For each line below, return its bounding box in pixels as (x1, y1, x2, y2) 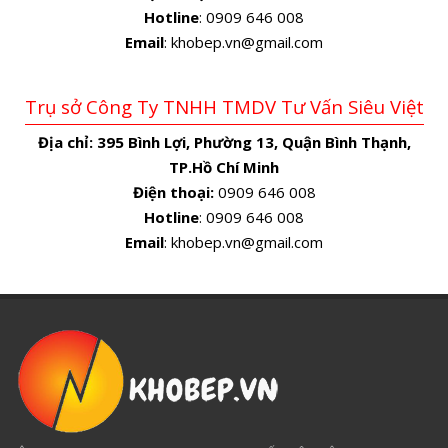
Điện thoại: (132, 181, 214, 202)
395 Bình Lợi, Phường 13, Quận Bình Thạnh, (96, 131, 411, 152)
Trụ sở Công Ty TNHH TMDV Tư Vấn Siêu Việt (24, 93, 424, 119)
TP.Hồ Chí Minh (169, 156, 279, 177)
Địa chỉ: (37, 131, 93, 152)
